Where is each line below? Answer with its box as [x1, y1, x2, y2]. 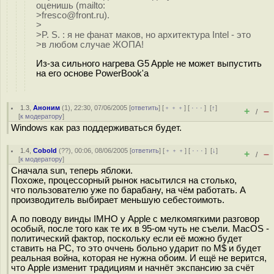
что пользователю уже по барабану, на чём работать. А [11, 185, 246, 195]
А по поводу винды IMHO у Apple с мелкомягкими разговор [11, 213, 259, 224]
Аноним [33, 104, 61, 111]
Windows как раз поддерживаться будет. [11, 123, 182, 133]
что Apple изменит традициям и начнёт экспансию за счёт [11, 262, 254, 273]
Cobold [33, 147, 57, 154]
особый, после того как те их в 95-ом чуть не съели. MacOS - [11, 223, 269, 234]
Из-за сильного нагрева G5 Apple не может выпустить [36, 58, 262, 68]
